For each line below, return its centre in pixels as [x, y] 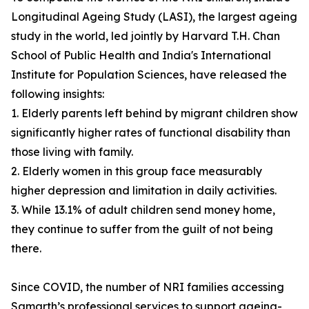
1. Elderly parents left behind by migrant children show [154, 113]
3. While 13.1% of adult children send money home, [143, 210]
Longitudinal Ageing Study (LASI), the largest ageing [154, 17]
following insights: [58, 94]
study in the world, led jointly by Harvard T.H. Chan [146, 36]
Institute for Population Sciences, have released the [149, 75]
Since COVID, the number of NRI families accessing [148, 287]
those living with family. [72, 152]
